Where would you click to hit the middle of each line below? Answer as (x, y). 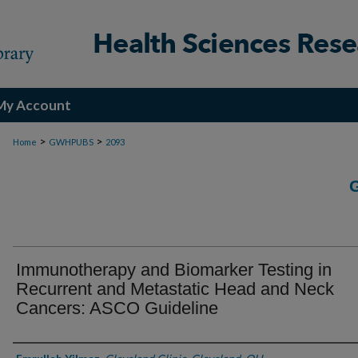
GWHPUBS (71, 142)
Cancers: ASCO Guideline (117, 308)
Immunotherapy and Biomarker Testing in (174, 270)
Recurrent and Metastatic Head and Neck (175, 289)
